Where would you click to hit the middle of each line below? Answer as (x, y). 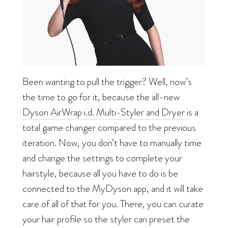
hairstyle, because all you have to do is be (100, 173)
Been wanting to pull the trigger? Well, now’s (107, 82)
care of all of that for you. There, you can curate (113, 204)
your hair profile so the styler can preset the (106, 219)
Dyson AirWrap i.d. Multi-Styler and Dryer (104, 112)
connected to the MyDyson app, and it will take (113, 189)
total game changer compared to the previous (109, 127)
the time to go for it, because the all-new (101, 97)
